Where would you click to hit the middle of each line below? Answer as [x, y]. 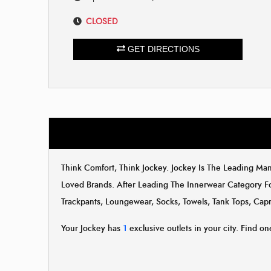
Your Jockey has [92, 228]
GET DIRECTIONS [162, 49]
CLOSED [102, 21]
